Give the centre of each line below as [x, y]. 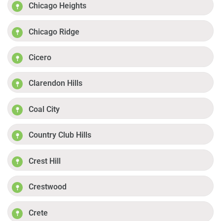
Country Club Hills [60, 135]
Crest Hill [45, 161]
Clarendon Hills [56, 83]
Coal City [44, 109]
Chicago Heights [58, 6]
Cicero [40, 57]
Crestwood [48, 187]
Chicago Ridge [54, 32]
